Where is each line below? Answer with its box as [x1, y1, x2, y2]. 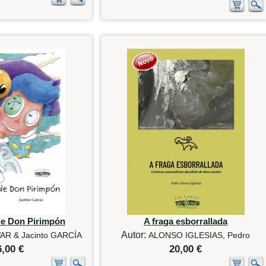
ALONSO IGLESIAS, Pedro [148, 230, 251, 240]
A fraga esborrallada [144, 216, 228, 226]
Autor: [121, 229, 149, 240]
